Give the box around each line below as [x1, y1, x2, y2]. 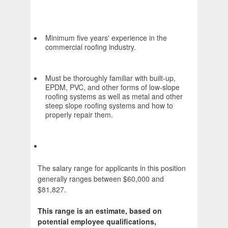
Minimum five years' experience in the [45, 33, 167, 43]
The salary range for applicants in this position [38, 163, 186, 174]
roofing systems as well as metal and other [45, 91, 183, 102]
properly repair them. [45, 109, 113, 120]
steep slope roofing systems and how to [45, 100, 173, 111]
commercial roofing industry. [45, 42, 136, 52]
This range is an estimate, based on [38, 206, 162, 216]
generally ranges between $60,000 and [38, 174, 164, 184]
